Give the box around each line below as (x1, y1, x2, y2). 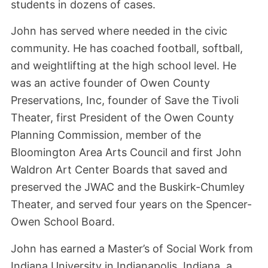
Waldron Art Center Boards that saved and (11, 163, 227, 176)
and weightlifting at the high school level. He (11, 59, 236, 72)
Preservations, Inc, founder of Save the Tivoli (11, 94, 239, 107)
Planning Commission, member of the (11, 129, 201, 142)
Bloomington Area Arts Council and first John (11, 146, 242, 159)
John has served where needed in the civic (11, 25, 227, 38)
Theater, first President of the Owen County (11, 111, 234, 124)
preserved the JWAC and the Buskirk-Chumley (11, 181, 245, 194)
